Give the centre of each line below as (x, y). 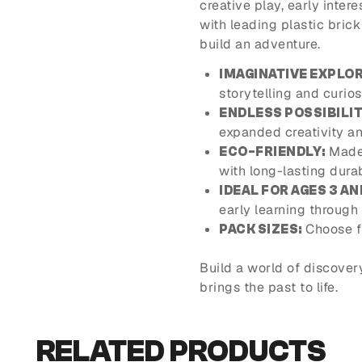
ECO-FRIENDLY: (272, 152)
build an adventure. (260, 44)
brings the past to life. (269, 288)
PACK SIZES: (261, 230)
